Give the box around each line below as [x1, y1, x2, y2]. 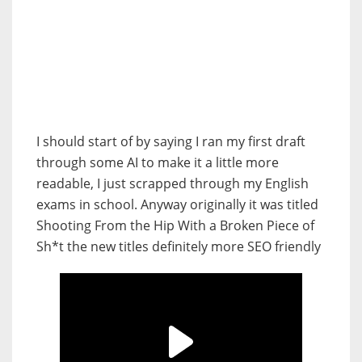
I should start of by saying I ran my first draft [36, 133, 305, 151]
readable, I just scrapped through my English [36, 175, 309, 193]
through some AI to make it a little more [36, 154, 279, 172]
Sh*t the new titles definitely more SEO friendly [36, 238, 321, 256]
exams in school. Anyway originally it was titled [36, 196, 318, 214]
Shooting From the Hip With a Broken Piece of [36, 217, 314, 235]
